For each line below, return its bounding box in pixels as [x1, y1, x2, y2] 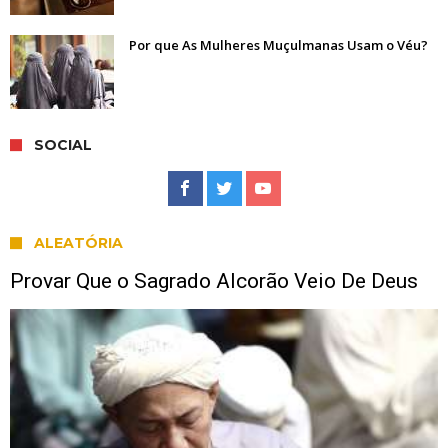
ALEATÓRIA [34, 234, 123, 253]
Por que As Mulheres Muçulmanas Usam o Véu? [129, 36, 428, 55]
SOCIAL [34, 136, 92, 155]
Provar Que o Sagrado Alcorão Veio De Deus [10, 269, 418, 294]
